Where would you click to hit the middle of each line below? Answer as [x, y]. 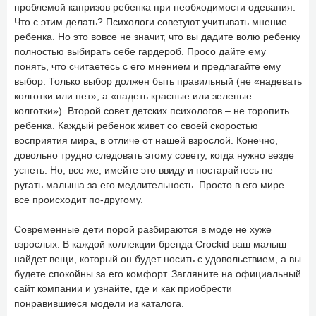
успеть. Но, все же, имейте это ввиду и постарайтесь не [144, 170]
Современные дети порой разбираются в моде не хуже [143, 229]
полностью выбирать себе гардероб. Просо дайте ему [140, 51]
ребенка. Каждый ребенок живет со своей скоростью [136, 125]
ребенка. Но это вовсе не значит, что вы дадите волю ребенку [157, 36]
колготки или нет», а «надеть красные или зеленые [133, 96]
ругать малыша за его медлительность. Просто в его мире [149, 184]
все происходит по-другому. [79, 199]
